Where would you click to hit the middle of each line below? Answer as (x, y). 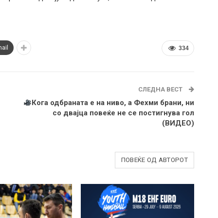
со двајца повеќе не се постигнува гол (123, 113)
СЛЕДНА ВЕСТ (161, 90)
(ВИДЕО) (178, 123)
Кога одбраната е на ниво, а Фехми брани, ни (113, 103)
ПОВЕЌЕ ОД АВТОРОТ (154, 160)
